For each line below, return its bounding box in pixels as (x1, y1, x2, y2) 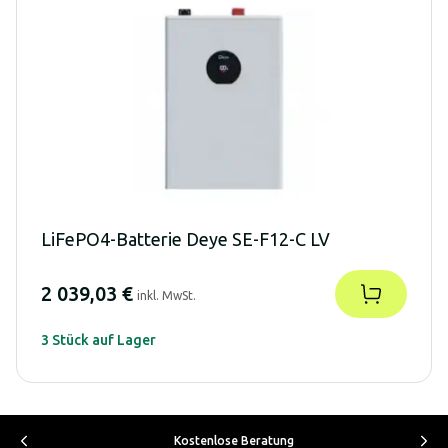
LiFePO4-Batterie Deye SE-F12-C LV (41, 228, 330, 249)
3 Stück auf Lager (41, 331, 156, 348)
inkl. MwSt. (137, 288, 196, 302)
